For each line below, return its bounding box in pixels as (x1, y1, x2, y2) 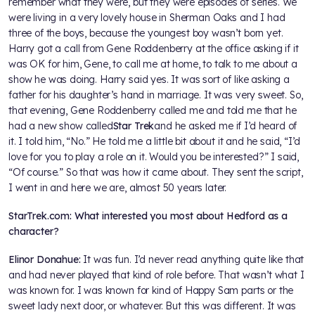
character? (8, 225, 59, 238)
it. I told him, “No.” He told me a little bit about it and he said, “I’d (8, 135, 300, 148)
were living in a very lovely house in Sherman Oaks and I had (8, 11, 285, 25)
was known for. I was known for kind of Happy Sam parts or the (8, 284, 294, 297)
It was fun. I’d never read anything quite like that (83, 253, 304, 266)
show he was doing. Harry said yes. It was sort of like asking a (8, 73, 290, 86)
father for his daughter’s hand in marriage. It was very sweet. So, (8, 89, 303, 102)
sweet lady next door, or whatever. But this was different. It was (8, 300, 296, 313)
